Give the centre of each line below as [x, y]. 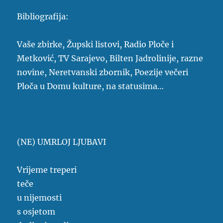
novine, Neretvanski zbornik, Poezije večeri [103, 72]
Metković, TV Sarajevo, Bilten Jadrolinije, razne [110, 58]
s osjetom [36, 212]
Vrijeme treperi [47, 170]
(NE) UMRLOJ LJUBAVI [62, 142]
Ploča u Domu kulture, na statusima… [91, 86]
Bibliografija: [43, 17]
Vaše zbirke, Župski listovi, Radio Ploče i [96, 45]
